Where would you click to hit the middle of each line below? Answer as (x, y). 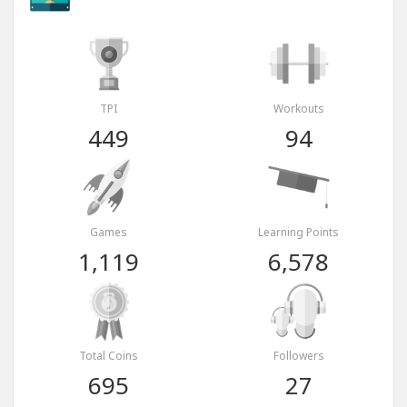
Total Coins (109, 356)
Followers (298, 356)
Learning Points (298, 233)
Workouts (298, 109)
